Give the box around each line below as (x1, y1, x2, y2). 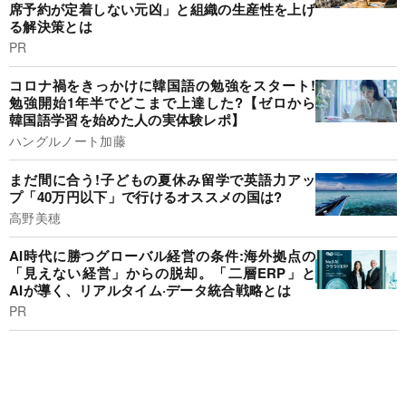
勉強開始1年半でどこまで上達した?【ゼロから (9, 92, 315, 113)
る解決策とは (9, 15, 92, 36)
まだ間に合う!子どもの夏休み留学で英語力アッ (9, 169, 315, 189)
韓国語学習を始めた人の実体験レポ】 (9, 110, 246, 130)
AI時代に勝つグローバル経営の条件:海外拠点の (9, 246, 315, 266)
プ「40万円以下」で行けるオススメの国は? (9, 186, 283, 207)
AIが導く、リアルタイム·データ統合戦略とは (9, 280, 292, 301)
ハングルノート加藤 (9, 131, 126, 150)
